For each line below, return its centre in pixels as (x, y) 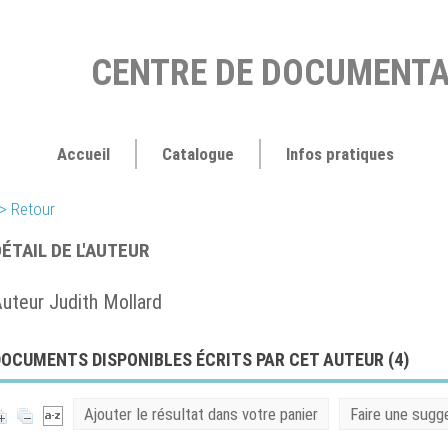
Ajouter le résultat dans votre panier (201, 414)
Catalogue (197, 154)
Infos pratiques (339, 154)
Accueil (83, 154)
